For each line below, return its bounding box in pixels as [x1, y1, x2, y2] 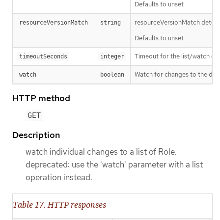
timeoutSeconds [19, 53, 67, 60]
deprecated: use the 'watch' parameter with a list [26, 159, 203, 170]
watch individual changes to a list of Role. [26, 146, 177, 157]
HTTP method [12, 92, 70, 104]
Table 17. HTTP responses [13, 199, 106, 211]
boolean [100, 71, 124, 78]
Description [12, 129, 60, 140]
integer [100, 53, 124, 60]
